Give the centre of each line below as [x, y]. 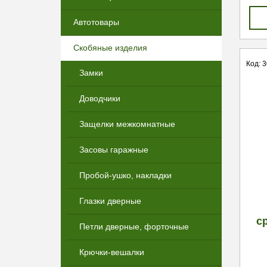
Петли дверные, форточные [134, 226]
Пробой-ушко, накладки [125, 175]
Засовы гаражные [114, 150]
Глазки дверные [110, 201]
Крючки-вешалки [112, 252]
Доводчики [100, 98]
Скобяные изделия [110, 48]
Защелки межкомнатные [127, 124]
